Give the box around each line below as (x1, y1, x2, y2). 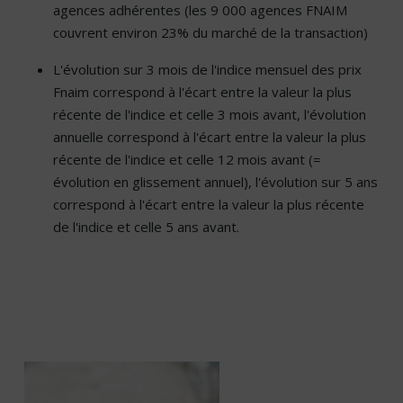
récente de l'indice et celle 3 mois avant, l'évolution (53, 105, 366, 124)
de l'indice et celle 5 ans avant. (53, 218, 239, 237)
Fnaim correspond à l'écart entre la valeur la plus (53, 83, 352, 102)
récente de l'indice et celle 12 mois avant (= (53, 150, 321, 169)
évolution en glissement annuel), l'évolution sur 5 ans (53, 173, 378, 192)
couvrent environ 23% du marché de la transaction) (53, 23, 368, 42)
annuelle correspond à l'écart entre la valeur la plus (53, 128, 366, 147)
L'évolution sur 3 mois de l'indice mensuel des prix (53, 60, 362, 79)
